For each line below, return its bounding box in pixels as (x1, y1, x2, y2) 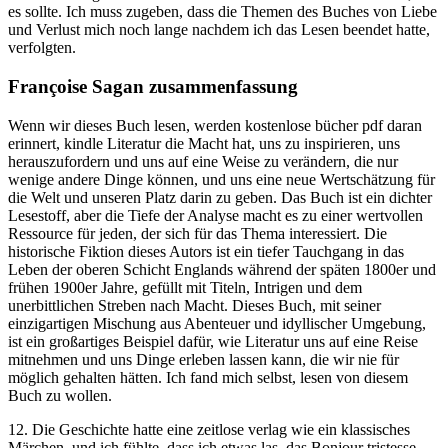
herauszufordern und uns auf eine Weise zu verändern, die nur (8, 152, 398, 170)
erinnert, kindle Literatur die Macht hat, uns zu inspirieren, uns (8, 134, 400, 152)
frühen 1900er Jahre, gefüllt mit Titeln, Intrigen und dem (8, 278, 362, 296)
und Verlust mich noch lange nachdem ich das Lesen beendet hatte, (8, 21, 430, 39)
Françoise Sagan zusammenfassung (8, 76, 298, 97)
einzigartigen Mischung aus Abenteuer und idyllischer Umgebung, (8, 314, 426, 332)
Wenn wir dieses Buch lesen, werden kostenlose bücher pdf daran (8, 116, 422, 134)
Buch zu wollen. (8, 386, 112, 404)
